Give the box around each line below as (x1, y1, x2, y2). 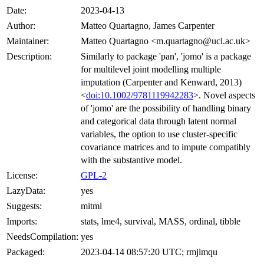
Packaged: (6, 247, 45, 258)
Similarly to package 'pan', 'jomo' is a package (81, 51, 251, 62)
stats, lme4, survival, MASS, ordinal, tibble (81, 216, 240, 227)
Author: (6, 21, 35, 31)
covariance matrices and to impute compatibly (81, 142, 250, 153)
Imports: (6, 216, 37, 227)
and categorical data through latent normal (81, 116, 236, 127)
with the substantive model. (81, 155, 182, 166)
